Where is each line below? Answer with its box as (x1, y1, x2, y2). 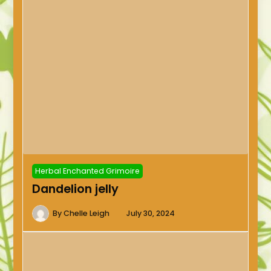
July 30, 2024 (126, 207, 175, 218)
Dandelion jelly (32, 180, 119, 197)
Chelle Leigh (64, 207, 110, 218)
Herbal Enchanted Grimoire (35, 165, 140, 176)
